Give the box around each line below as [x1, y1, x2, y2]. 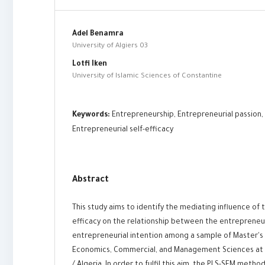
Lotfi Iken [72, 60, 107, 69]
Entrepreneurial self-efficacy [72, 126, 173, 135]
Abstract [72, 176, 109, 186]
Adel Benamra [72, 30, 124, 39]
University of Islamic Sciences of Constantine [72, 73, 222, 81]
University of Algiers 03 [72, 43, 148, 51]
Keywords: [72, 111, 112, 120]
